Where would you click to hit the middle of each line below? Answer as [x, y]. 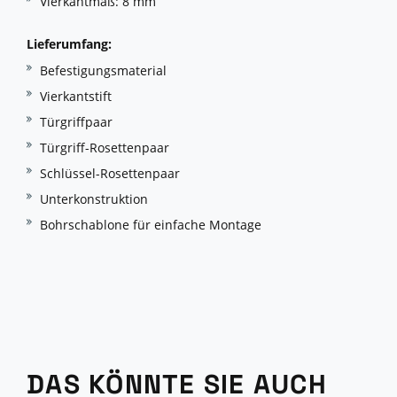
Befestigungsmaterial [103, 71]
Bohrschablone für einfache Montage [151, 225]
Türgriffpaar [76, 122]
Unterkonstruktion [94, 199]
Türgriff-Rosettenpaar [105, 148]
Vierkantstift [76, 97]
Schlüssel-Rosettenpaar [110, 174]
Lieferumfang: [69, 44]
